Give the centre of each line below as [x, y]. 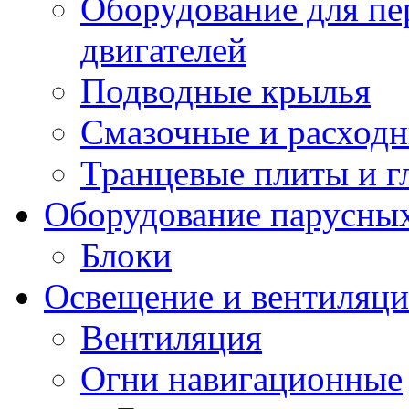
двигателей [163, 50]
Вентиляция [171, 337]
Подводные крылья [225, 91]
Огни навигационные [241, 378]
